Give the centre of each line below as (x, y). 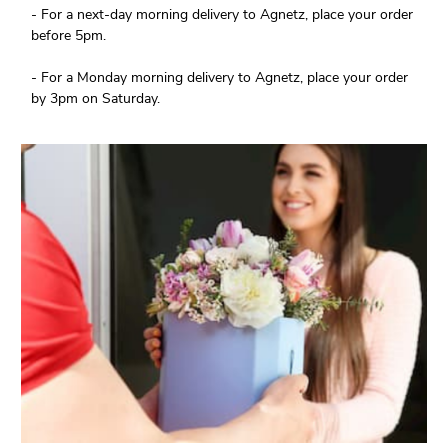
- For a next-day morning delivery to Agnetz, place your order (222, 15)
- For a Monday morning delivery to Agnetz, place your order (220, 78)
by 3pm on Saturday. (96, 99)
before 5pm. (69, 36)
